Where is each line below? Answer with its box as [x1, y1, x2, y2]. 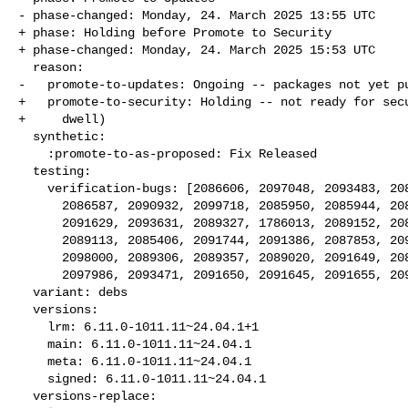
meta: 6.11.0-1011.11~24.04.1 [18, 353, 47, 369]
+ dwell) [18, 111, 106, 127]
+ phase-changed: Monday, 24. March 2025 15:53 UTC [18, 42, 375, 57]
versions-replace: [18, 388, 33, 403]
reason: [18, 59, 33, 75]
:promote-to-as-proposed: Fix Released [18, 146, 47, 161]
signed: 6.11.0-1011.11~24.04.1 [18, 371, 47, 386]
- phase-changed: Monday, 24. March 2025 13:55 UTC [18, 7, 375, 23]
